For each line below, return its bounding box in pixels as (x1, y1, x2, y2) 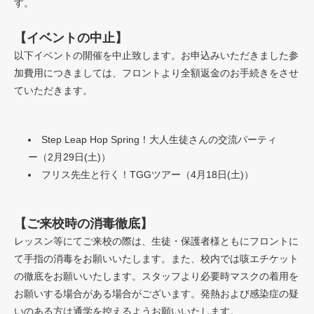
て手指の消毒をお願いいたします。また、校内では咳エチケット (14, 252, 299, 264)
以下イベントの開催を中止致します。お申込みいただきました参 (14, 49, 299, 61)
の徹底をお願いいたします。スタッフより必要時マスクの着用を (14, 270, 299, 282)
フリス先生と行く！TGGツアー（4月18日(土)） (41, 168, 254, 180)
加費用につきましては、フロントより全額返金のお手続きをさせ (14, 67, 299, 78)
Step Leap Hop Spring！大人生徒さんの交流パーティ (41, 133, 277, 145)
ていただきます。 (14, 84, 93, 96)
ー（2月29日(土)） (28, 151, 111, 163)
